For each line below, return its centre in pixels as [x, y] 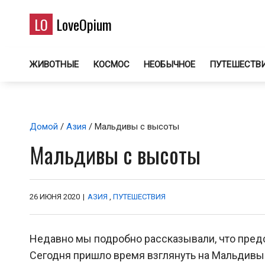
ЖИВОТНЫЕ [54, 64]
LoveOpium [82, 24]
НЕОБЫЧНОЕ [169, 64]
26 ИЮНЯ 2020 [55, 197]
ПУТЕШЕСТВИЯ [139, 197]
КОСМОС [111, 64]
